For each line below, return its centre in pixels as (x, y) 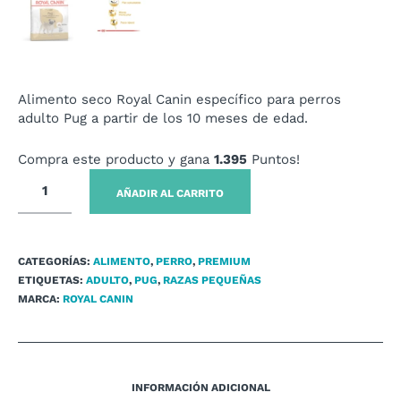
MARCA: (40, 299)
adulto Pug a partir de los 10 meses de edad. (163, 119)
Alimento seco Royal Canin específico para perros (179, 100)
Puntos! (273, 160)
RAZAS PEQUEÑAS (212, 281)
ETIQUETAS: (52, 281)
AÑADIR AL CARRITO (170, 194)
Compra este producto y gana (116, 160)
